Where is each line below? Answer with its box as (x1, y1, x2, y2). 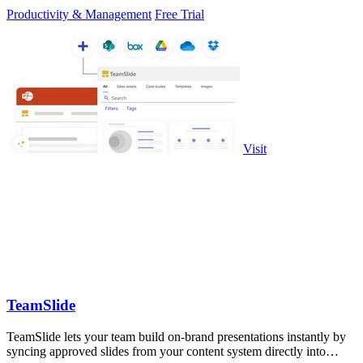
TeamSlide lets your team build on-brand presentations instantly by (6, 329, 346, 344)
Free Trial (155, 7, 204, 22)
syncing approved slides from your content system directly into (6, 344, 326, 358)
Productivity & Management (6, 7, 152, 22)
